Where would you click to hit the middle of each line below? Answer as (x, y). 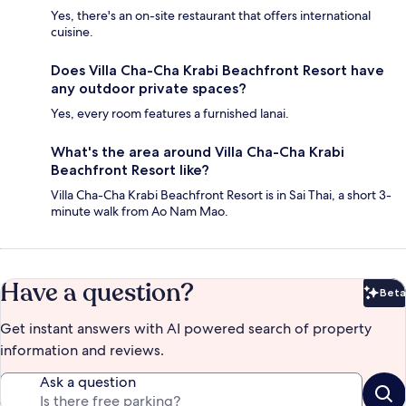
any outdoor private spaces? (149, 89)
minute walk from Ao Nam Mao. (140, 212)
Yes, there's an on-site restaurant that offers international (211, 16)
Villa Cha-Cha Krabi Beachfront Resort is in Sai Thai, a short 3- (221, 195)
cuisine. (72, 32)
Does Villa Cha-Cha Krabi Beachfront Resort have (217, 71)
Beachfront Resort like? (130, 170)
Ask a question (88, 382)
